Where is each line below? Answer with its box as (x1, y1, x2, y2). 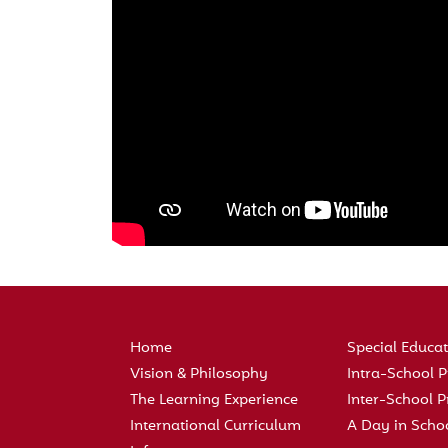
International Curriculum (130, 416, 301, 437)
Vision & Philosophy (130, 364, 268, 385)
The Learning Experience (130, 390, 298, 411)
